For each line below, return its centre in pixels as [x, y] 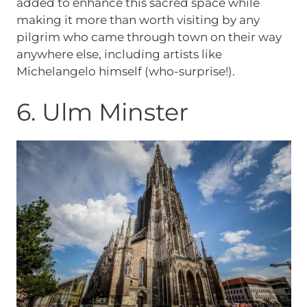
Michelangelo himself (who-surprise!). [125, 71]
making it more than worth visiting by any [138, 20]
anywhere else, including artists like [119, 54]
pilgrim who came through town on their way [149, 37]
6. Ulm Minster [102, 112]
